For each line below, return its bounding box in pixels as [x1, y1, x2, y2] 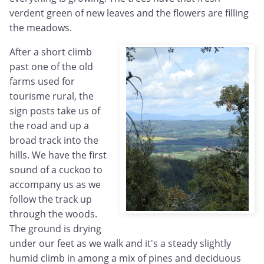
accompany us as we [9, 178, 101, 192]
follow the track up [9, 193, 92, 206]
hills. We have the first [9, 148, 107, 162]
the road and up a [9, 119, 89, 133]
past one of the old [9, 60, 93, 74]
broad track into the [9, 134, 98, 147]
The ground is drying [9, 222, 101, 236]
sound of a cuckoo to [9, 163, 103, 177]
